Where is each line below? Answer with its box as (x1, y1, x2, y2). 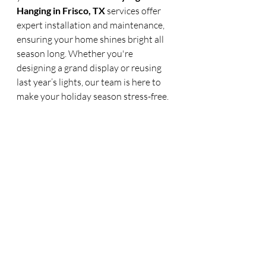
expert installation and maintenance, (17, 19, 166, 31)
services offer (105, 5, 163, 17)
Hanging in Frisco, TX (17, 5, 105, 16)
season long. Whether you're (17, 47, 135, 59)
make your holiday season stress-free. (17, 90, 169, 102)
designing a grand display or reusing (17, 62, 163, 74)
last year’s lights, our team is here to (17, 76, 163, 88)
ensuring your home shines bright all (17, 33, 166, 45)
